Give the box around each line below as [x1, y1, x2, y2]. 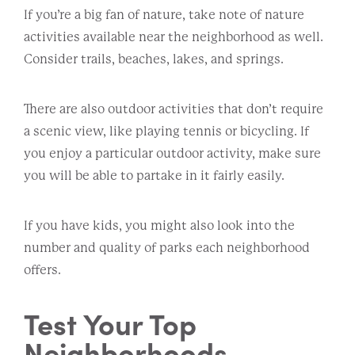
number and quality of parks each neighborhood [24, 239, 310, 255]
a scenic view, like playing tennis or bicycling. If [24, 123, 309, 139]
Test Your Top [24, 302, 197, 343]
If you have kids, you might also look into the [24, 217, 295, 233]
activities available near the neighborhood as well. [24, 29, 323, 44]
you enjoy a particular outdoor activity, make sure [24, 145, 321, 161]
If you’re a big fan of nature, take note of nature [24, 6, 304, 22]
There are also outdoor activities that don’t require [24, 101, 323, 116]
